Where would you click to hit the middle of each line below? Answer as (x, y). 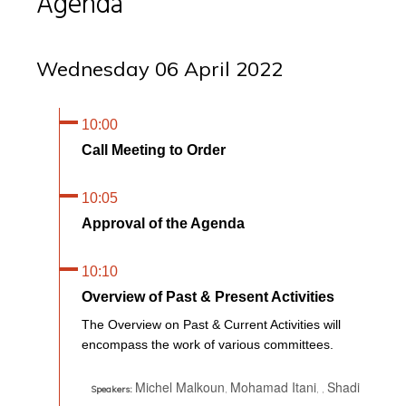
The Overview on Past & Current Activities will (211, 324)
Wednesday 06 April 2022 (159, 68)
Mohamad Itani (273, 387)
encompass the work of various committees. (208, 344)
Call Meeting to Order (154, 150)
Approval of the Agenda (163, 223)
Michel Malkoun (180, 387)
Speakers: (111, 389)
